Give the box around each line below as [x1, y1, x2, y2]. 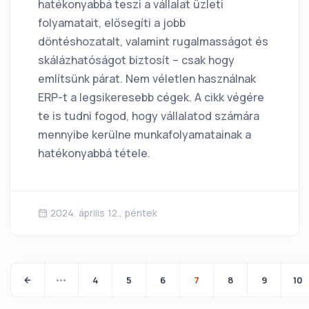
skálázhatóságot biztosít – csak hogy [38, 52, 235, 68]
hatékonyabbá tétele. [38, 145, 150, 161]
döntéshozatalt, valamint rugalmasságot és [38, 33, 268, 49]
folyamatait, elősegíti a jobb [38, 14, 186, 30]
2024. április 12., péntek [50, 206, 157, 219]
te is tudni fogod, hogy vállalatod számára [38, 108, 259, 123]
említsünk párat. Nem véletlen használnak [38, 70, 256, 86]
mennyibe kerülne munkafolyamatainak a [38, 126, 251, 142]
